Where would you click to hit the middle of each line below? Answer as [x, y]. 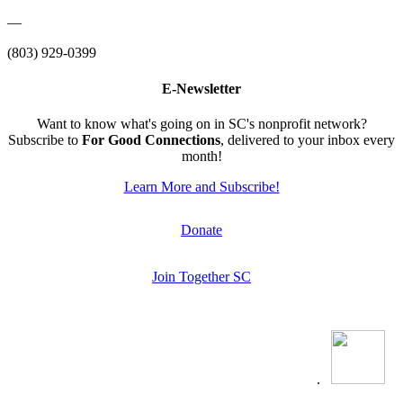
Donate [201, 229]
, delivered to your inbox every [308, 139]
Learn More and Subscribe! [201, 186]
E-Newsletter [201, 88]
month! [201, 156]
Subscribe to [45, 139]
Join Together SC [201, 276]
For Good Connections [151, 139]
